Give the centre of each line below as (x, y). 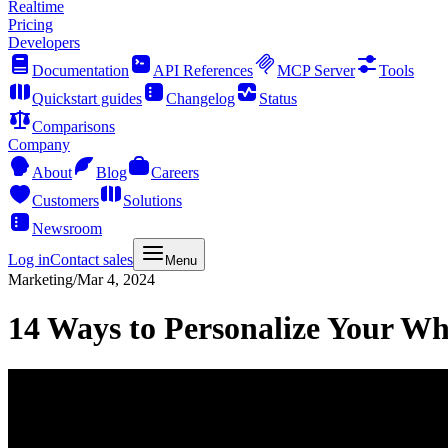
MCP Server (316, 70)
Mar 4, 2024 (116, 279)
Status (278, 98)
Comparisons (73, 126)
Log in (29, 259)
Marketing (40, 279)
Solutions (152, 200)
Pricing (30, 24)
